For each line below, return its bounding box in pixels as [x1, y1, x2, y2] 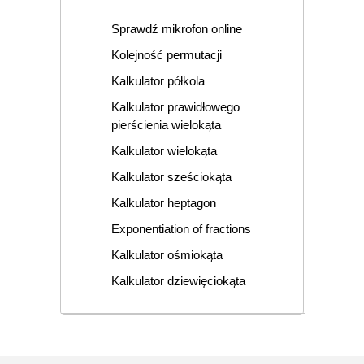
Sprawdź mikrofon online [110, 22, 242, 37]
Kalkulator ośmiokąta [110, 248, 223, 262]
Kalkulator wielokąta [110, 144, 217, 158]
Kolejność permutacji [110, 48, 222, 63]
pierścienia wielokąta [110, 118, 221, 132]
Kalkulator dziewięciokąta [110, 274, 245, 288]
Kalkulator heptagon [110, 196, 216, 210]
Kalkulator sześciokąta [110, 170, 232, 184]
